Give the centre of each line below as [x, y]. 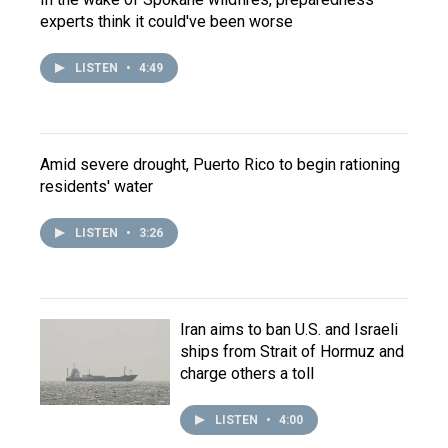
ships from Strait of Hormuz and [292, 351]
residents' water [96, 186]
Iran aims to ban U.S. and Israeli [289, 329]
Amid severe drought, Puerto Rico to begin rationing [220, 164]
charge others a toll [247, 373]
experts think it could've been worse [166, 21]
